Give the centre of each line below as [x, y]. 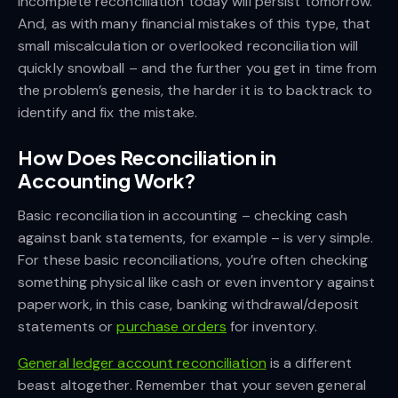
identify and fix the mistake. [107, 112]
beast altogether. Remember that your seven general [192, 385]
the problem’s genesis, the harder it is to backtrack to [195, 90]
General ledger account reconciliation [142, 362]
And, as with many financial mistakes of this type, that [195, 23]
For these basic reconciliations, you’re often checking [193, 259]
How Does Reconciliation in [147, 157]
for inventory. [272, 326]
